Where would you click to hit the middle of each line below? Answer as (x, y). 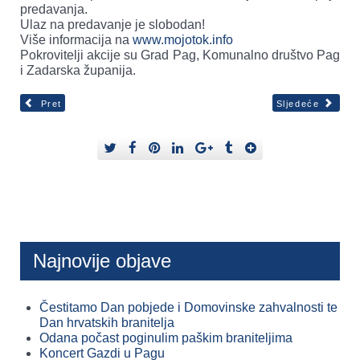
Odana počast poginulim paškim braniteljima (166, 338)
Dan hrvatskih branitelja (107, 323)
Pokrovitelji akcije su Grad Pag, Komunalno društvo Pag (180, 55)
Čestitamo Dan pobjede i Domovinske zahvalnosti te (188, 308)
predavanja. (54, 9)
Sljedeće (298, 104)
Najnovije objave (102, 261)
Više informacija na (76, 39)
